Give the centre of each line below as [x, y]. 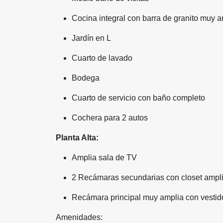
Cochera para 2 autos [110, 117]
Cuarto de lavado [102, 58]
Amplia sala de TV [104, 157]
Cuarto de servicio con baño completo [138, 98]
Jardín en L [91, 38]
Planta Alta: [77, 137]
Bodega [86, 78]
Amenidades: [79, 217]
